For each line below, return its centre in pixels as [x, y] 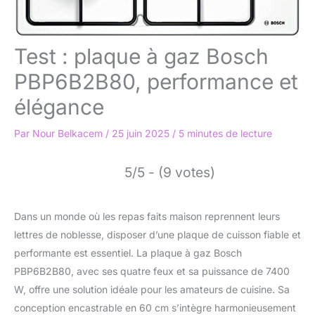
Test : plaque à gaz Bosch [141, 56]
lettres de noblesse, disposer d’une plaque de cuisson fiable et [157, 234]
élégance [59, 107]
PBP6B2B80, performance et [156, 81]
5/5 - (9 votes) [170, 172]
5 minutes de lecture [225, 133]
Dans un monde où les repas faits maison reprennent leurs [147, 216]
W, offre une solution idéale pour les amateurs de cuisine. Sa [152, 289]
